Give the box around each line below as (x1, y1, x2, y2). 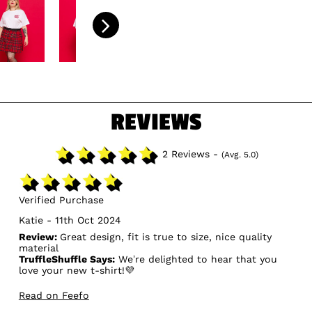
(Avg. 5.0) (221, 150, 258, 160)
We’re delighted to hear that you (114, 253, 277, 265)
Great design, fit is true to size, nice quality (59, 231, 272, 243)
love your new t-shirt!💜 (18, 265, 134, 276)
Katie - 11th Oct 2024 (18, 214, 121, 226)
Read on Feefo (18, 290, 89, 302)
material (18, 242, 58, 254)
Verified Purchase (18, 194, 104, 206)
